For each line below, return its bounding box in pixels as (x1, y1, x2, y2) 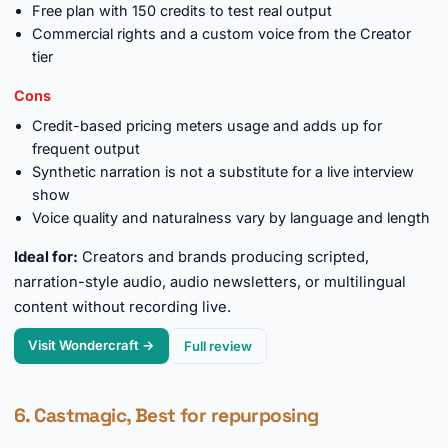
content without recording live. (14, 298, 231, 316)
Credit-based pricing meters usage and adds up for (32, 117, 382, 134)
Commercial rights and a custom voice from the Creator (32, 25, 411, 42)
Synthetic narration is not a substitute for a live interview (32, 163, 414, 180)
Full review (184, 338, 252, 354)
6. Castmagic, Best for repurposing (14, 403, 319, 428)
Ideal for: (14, 248, 78, 266)
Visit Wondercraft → (28, 337, 155, 353)
